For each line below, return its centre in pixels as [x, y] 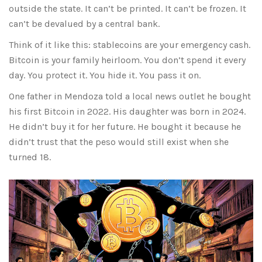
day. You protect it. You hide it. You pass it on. [105, 75]
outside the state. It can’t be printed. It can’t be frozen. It [127, 9]
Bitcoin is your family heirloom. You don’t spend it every [127, 60]
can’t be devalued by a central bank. [84, 24]
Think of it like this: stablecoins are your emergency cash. [130, 45]
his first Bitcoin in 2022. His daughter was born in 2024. [127, 112]
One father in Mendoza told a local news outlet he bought [130, 96]
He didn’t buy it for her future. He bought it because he [125, 127]
